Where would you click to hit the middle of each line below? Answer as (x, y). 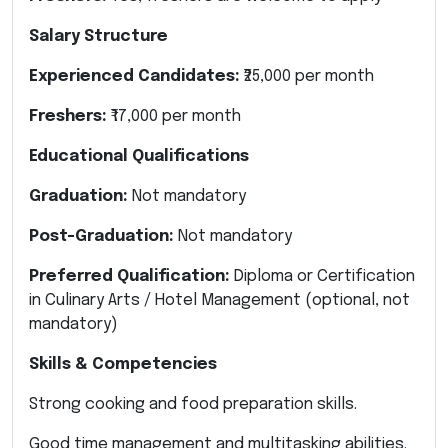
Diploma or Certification (322, 276)
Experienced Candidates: (134, 76)
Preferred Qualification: (129, 276)
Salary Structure (98, 36)
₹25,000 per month (307, 76)
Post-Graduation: (101, 236)
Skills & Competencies (123, 364)
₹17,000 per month (174, 116)
